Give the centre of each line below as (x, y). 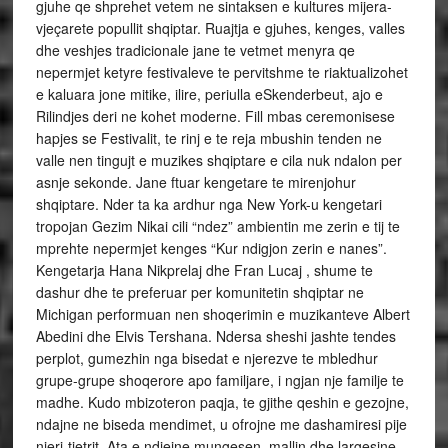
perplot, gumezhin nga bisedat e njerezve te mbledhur (206, 357)
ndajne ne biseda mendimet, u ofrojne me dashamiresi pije (221, 423)
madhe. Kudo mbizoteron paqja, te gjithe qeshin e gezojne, (222, 401)
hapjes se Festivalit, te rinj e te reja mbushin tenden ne (208, 137)
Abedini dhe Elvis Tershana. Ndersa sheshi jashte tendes (215, 335)
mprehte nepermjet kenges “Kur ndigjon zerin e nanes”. (211, 247)
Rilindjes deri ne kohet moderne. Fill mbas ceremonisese (215, 115)
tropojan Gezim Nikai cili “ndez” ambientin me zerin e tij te (217, 225)
